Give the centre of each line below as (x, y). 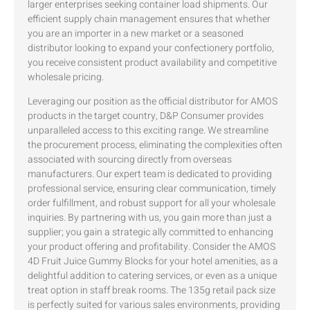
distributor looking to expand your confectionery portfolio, (151, 48)
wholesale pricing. (66, 77)
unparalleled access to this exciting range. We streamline (148, 131)
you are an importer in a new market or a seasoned (136, 33)
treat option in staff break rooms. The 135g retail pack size (152, 291)
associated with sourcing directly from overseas (130, 160)
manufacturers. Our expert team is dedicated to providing (150, 174)
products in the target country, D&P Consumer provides (146, 116)
